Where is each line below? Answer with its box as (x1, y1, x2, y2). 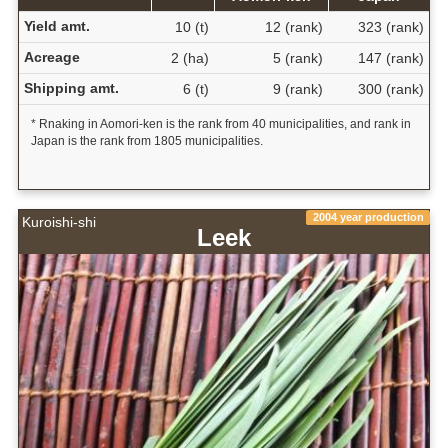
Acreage (23, 48, 80, 65)
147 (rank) (357, 49, 424, 66)
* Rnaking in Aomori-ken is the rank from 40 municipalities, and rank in (30, 116, 411, 131)
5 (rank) (272, 49, 323, 66)
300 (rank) (357, 80, 424, 97)
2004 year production (312, 210, 424, 223)
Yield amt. (23, 17, 90, 34)
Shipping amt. (23, 79, 119, 96)
